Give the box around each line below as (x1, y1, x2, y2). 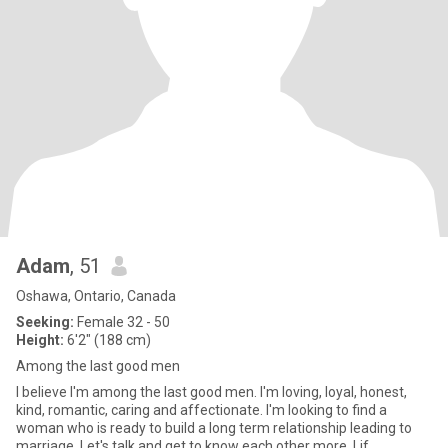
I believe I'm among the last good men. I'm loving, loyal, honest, (16, 384, 407, 400)
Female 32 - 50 (74, 314, 170, 330)
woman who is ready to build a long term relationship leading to (16, 420, 412, 436)
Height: (16, 332, 64, 348)
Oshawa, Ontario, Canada (16, 288, 176, 304)
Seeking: (16, 314, 74, 330)
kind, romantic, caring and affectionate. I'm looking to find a (16, 402, 387, 418)
